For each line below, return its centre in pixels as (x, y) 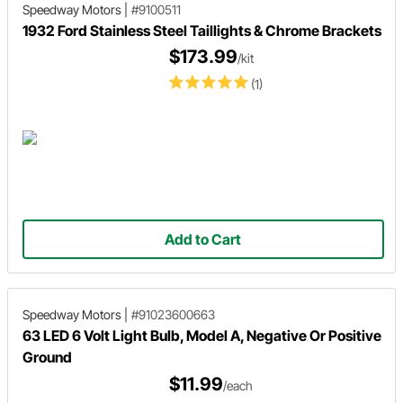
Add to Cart (203, 240)
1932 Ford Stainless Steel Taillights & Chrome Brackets (202, 30)
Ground (47, 357)
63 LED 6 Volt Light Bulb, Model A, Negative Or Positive (202, 335)
